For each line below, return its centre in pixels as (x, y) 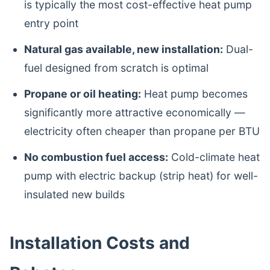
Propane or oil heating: (83, 94)
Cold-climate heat (214, 157)
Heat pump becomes (194, 94)
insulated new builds (74, 194)
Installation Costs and (100, 243)
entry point (51, 23)
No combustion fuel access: (96, 157)
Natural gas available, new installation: (124, 49)
